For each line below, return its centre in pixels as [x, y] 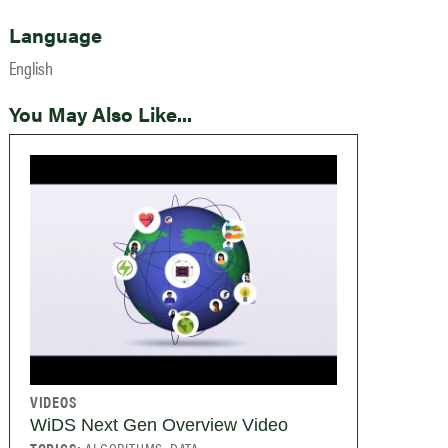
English [30, 67]
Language [55, 34]
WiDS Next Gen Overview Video [158, 425]
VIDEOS [53, 402]
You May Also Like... [100, 113]
